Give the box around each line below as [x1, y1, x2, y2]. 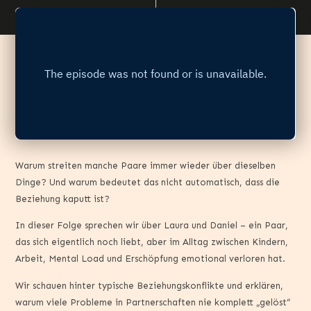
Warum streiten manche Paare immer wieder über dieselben [15, 160, 276, 171]
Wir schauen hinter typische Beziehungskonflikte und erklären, [15, 280, 284, 291]
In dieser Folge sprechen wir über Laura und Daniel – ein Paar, [15, 220, 289, 231]
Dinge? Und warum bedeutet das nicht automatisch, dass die [15, 177, 280, 188]
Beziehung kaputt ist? [15, 194, 110, 205]
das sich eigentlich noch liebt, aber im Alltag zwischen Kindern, [15, 237, 289, 248]
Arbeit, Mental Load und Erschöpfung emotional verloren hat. [15, 253, 286, 264]
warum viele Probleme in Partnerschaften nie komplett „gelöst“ [15, 296, 291, 308]
